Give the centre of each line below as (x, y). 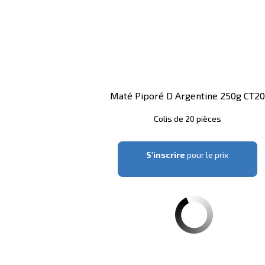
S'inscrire (166, 155)
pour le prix (207, 155)
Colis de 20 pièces (188, 119)
